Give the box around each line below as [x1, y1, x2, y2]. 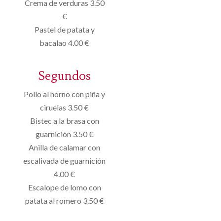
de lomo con [60, 182, 101, 192]
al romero [48, 195, 81, 205]
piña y [85, 89, 106, 99]
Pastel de [34, 24, 66, 34]
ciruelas [40, 102, 67, 112]
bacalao [39, 37, 67, 47]
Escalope [28, 182, 59, 192]
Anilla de [29, 142, 58, 152]
